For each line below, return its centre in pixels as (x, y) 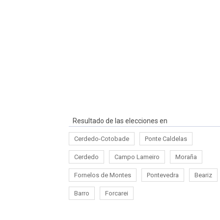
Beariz (203, 175)
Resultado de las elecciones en (120, 121)
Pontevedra (163, 175)
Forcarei (117, 193)
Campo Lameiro (137, 157)
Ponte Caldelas (166, 138)
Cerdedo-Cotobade (102, 138)
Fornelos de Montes (103, 175)
